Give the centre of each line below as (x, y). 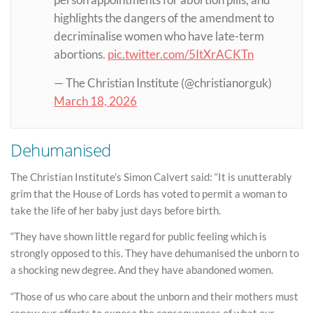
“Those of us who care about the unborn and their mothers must (154, 296)
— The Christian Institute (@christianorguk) (163, 83)
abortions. (81, 55)
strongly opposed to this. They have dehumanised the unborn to (155, 253)
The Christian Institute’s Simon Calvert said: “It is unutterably (151, 176)
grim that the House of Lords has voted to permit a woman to (149, 193)
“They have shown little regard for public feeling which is (139, 236)
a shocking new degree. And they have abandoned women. (142, 270)
